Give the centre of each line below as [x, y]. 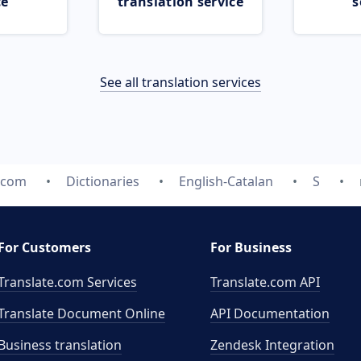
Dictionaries [103, 181]
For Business [251, 247]
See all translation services [180, 82]
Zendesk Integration [272, 345]
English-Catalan [226, 181]
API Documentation [270, 313]
